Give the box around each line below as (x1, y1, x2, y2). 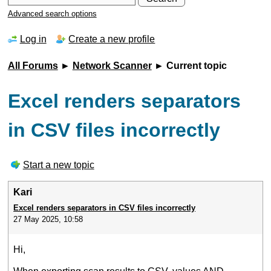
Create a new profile (68, 34, 155, 45)
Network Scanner (72, 60, 152, 71)
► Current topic (151, 60, 227, 71)
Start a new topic (22, 160, 94, 171)
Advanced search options (7, 9, 97, 19)
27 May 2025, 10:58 (13, 214, 83, 224)
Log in (19, 34, 47, 45)
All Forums (7, 60, 58, 71)
